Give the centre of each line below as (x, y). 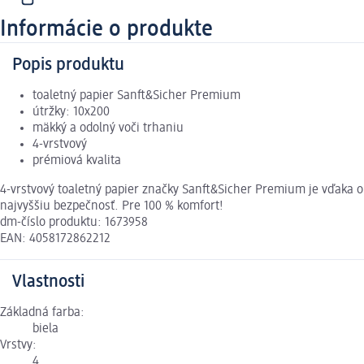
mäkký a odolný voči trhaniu (108, 129)
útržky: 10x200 (71, 113)
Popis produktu (68, 65)
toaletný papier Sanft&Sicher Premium (136, 96)
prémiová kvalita (77, 161)
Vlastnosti (48, 282)
